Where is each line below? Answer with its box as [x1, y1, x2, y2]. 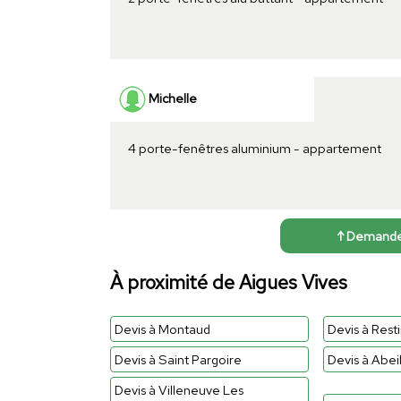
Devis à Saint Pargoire [114, 350, 242, 368]
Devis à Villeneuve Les [114, 380, 243, 398]
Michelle [145, 89, 197, 107]
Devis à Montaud [114, 320, 210, 337]
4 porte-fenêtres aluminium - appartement [127, 139, 381, 157]
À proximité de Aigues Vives [109, 269, 347, 295]
